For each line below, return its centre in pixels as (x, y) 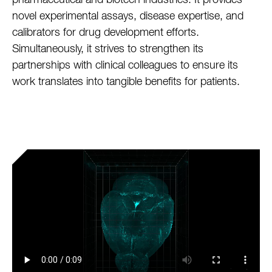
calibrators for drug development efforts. (106, 33)
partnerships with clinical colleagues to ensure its (125, 66)
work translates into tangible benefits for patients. (126, 82)
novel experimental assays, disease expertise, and (128, 17)
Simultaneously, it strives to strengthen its (108, 49)
